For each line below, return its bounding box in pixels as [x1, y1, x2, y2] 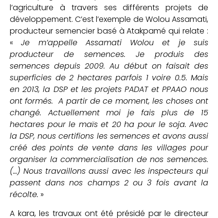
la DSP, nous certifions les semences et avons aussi [10, 130, 208, 142]
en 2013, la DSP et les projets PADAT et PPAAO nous [10, 84, 208, 95]
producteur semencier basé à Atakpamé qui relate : [10, 25, 208, 37]
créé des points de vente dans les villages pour [10, 142, 208, 154]
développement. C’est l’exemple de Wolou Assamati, [10, 14, 208, 25]
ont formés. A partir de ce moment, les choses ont [10, 95, 208, 107]
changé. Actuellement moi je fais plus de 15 [10, 107, 208, 119]
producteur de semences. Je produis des [10, 49, 208, 60]
